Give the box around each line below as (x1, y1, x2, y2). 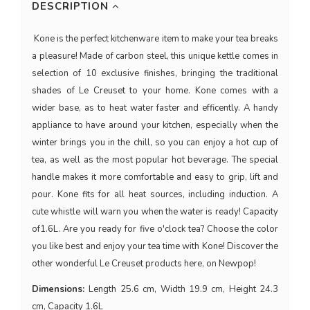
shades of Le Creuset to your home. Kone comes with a (32, 84, 278, 98)
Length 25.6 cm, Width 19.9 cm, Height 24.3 (89, 283, 278, 296)
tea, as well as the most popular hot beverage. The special (32, 154, 278, 167)
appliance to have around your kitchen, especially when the (32, 119, 278, 132)
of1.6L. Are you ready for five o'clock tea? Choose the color (32, 223, 278, 236)
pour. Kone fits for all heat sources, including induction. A (32, 188, 278, 201)
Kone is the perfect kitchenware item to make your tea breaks (32, 33, 278, 46)
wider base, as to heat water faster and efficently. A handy (32, 102, 278, 115)
